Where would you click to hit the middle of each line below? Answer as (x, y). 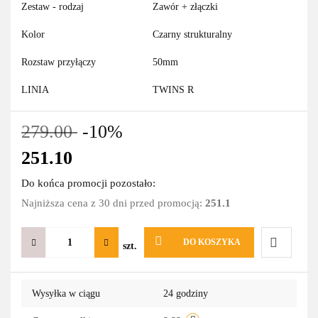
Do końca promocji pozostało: (88, 183)
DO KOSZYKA (212, 242)
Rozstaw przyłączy (59, 62)
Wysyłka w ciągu (66, 294)
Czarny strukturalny (192, 35)
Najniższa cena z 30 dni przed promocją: (113, 203)
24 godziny (186, 294)
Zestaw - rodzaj (53, 7)
